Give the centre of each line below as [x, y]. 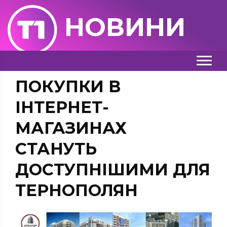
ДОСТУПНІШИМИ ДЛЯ [113, 169]
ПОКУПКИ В [68, 86]
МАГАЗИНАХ [71, 128]
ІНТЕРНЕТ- [62, 107]
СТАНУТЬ [56, 149]
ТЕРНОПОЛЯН [77, 190]
